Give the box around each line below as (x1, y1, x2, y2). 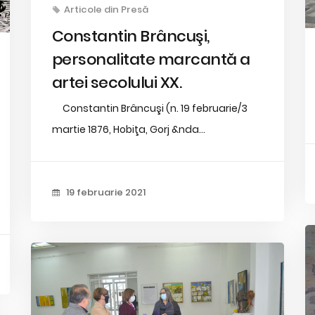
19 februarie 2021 (63, 186, 146, 199)
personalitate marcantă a (51, 49, 250, 70)
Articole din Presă (63, 3, 148, 16)
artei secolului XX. (51, 72, 182, 94)
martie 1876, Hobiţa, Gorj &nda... (51, 122, 205, 136)
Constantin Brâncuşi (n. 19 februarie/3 (51, 101, 247, 115)
